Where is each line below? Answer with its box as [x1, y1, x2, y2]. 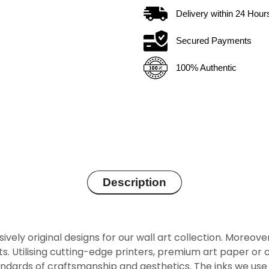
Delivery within [176, 8, 235, 19]
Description [103, 175, 166, 189]
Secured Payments [176, 35, 252, 46]
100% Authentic [176, 62, 237, 73]
